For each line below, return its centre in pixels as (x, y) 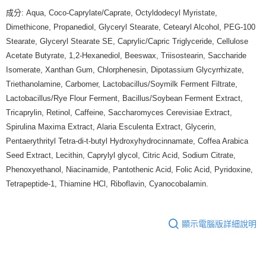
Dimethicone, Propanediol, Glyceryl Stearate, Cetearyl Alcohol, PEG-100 (131, 27)
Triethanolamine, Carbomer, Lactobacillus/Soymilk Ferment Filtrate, (122, 84)
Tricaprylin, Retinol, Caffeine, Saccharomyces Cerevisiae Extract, (119, 113)
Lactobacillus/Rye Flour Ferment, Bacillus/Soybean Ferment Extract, (124, 99)
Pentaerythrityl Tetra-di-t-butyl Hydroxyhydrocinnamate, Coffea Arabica (127, 141)
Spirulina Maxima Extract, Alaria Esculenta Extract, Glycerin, (111, 127)
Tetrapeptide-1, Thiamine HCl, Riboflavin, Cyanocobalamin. (107, 184)
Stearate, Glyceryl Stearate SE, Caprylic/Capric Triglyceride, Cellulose (127, 42)
